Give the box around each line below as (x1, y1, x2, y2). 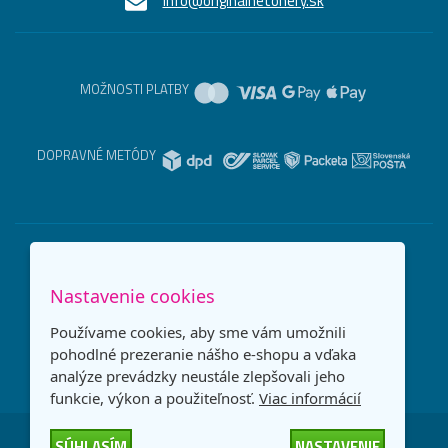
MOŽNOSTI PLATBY (79, 78, 189, 99)
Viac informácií (259, 388, 361, 408)
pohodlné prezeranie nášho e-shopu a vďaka (50, 344, 356, 364)
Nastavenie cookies (50, 284, 215, 308)
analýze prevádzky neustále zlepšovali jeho (50, 366, 345, 386)
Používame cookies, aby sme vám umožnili (50, 322, 346, 342)
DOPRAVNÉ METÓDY (36, 144, 156, 165)
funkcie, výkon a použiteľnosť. (50, 388, 259, 408)
